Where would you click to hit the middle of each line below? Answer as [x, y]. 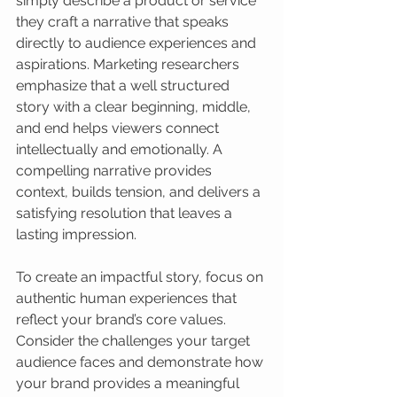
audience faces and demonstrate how [141, 362]
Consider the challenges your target [135, 341]
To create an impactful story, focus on [141, 277]
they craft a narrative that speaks [124, 22]
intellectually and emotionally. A [121, 149]
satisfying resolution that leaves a [126, 213]
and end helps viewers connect [119, 128]
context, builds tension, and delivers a [140, 192]
